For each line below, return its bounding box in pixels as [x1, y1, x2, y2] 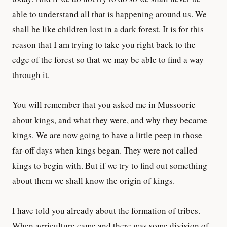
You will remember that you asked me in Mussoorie [12, 98, 196, 110]
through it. [12, 69, 50, 81]
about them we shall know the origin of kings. [12, 174, 175, 186]
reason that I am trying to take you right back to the [12, 39, 196, 50]
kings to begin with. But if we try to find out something [12, 159, 207, 171]
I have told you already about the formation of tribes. [12, 204, 200, 216]
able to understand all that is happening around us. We [12, 8, 207, 20]
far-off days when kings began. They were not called [12, 144, 198, 156]
